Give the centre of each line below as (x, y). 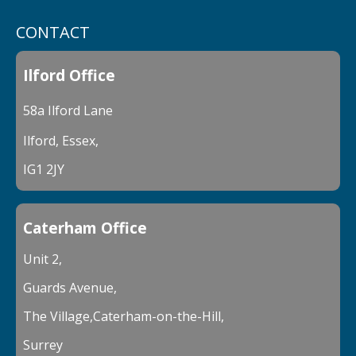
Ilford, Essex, (61, 140)
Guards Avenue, (70, 287)
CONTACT (53, 32)
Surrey (43, 344)
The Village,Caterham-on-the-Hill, (124, 316)
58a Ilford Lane (68, 110)
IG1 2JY (44, 169)
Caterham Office (85, 227)
